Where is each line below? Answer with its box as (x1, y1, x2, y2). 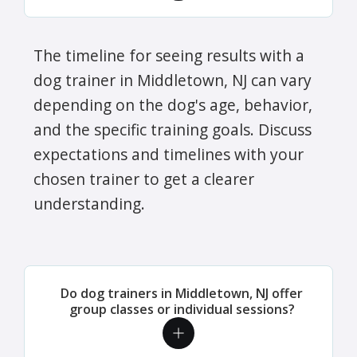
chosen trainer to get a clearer (33, 167, 254, 190)
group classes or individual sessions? (69, 300, 295, 318)
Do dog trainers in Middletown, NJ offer (61, 284, 303, 302)
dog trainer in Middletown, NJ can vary (33, 69, 312, 91)
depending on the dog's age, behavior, (33, 93, 312, 116)
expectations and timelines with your (33, 143, 304, 165)
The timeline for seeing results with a (33, 44, 304, 66)
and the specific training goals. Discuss (33, 118, 312, 140)
